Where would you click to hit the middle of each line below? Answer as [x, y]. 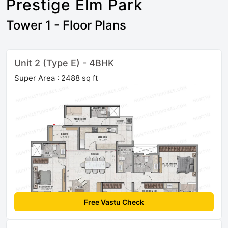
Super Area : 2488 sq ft [56, 78]
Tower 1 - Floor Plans [66, 25]
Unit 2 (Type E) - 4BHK [64, 63]
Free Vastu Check [114, 202]
